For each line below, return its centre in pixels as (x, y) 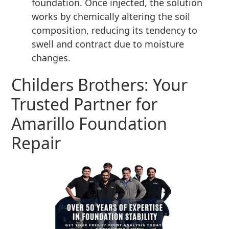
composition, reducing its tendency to (115, 30)
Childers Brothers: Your (100, 85)
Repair (36, 143)
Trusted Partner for (85, 104)
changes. (51, 58)
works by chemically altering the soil (111, 17)
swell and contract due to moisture (108, 44)
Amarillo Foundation (89, 124)
